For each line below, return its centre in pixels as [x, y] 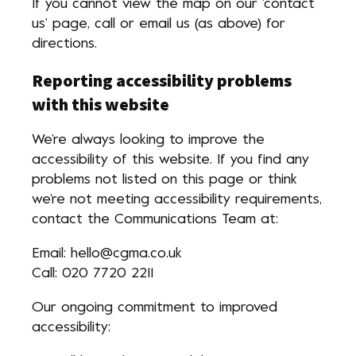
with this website [101, 104]
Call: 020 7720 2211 [93, 274]
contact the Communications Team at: [155, 220]
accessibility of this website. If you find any [170, 160]
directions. [64, 44]
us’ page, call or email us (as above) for [159, 24]
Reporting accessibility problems [162, 80]
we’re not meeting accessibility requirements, [177, 200]
